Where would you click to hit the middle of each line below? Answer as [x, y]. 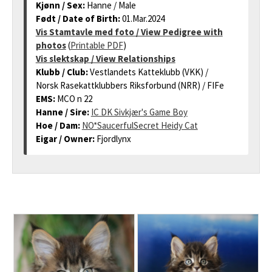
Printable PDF [97, 45]
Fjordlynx [114, 139]
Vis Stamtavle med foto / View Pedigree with [129, 32]
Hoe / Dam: [59, 125]
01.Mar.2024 [143, 19]
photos [51, 45]
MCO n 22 [74, 99]
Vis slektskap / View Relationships [105, 59]
